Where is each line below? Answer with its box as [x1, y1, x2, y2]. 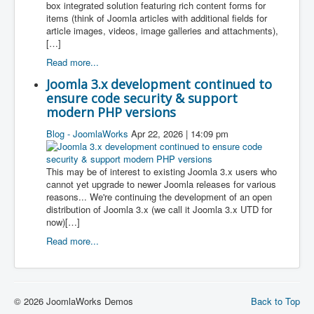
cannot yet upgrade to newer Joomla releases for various [46, 177, 276, 191]
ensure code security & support [46, 89, 238, 107]
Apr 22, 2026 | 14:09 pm [131, 126, 228, 140]
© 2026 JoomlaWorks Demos [14, 294, 133, 308]
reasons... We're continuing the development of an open [46, 189, 272, 203]
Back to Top [251, 294, 300, 308]
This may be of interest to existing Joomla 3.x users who [46, 164, 277, 178]
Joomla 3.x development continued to [46, 75, 272, 93]
